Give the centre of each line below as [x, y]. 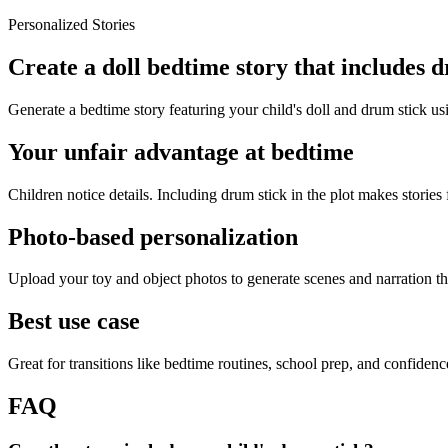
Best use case [74, 321]
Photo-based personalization [153, 236]
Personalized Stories [71, 24]
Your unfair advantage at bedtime [181, 151]
